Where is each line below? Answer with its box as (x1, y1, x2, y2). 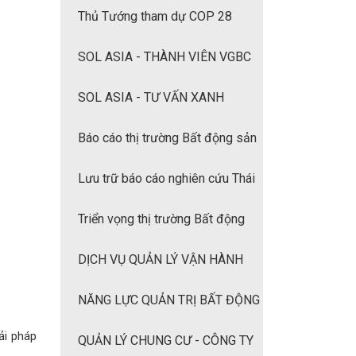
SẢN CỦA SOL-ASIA (60, 333, 172, 348)
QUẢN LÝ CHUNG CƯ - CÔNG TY (78, 333, 253, 348)
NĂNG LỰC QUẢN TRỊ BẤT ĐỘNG (78, 292, 260, 308)
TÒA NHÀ (60, 292, 113, 308)
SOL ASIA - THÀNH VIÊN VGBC (78, 49, 251, 64)
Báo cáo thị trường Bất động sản (78, 130, 257, 145)
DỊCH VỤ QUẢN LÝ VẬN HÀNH (78, 252, 243, 267)
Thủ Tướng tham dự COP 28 (78, 9, 232, 24)
